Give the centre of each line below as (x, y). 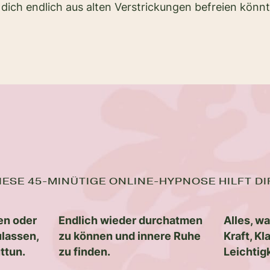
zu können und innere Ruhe (129, 236)
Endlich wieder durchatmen (130, 220)
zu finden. (84, 251)
